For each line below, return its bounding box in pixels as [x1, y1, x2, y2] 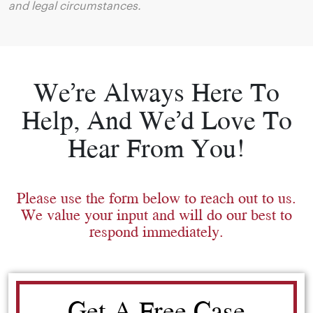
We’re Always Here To [34, 71, 279, 111]
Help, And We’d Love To [21, 99, 292, 139]
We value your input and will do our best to [21, 202, 292, 226]
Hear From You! [68, 127, 245, 167]
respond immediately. [89, 219, 224, 242]
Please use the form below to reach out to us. [17, 185, 296, 209]
